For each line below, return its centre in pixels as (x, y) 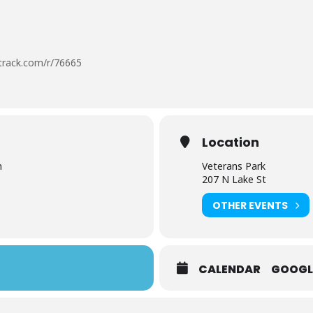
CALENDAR (230, 270)
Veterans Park (234, 166)
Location (231, 143)
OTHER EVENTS (250, 205)
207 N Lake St (234, 180)
